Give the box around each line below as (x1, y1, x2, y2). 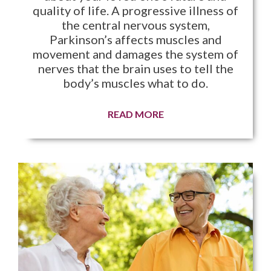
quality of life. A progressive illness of (33, 3, 238, 18)
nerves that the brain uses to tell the (38, 61, 233, 76)
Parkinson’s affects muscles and (49, 32, 222, 47)
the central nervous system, (61, 18, 210, 33)
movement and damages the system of (33, 47, 238, 62)
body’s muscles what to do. (63, 76, 208, 91)
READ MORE (107, 108, 164, 120)
